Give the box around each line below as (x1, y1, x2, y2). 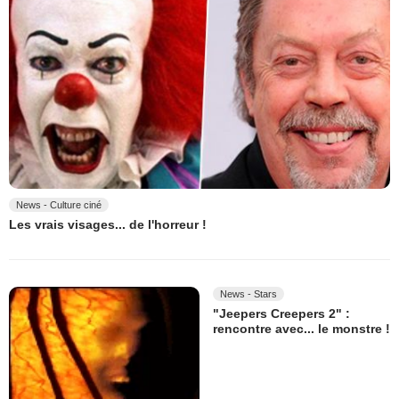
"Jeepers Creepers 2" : (213, 305, 350, 321)
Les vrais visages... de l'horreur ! (9, 217, 207, 232)
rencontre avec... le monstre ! (213, 322, 390, 337)
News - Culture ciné (16, 199, 102, 211)
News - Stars (220, 288, 277, 299)
